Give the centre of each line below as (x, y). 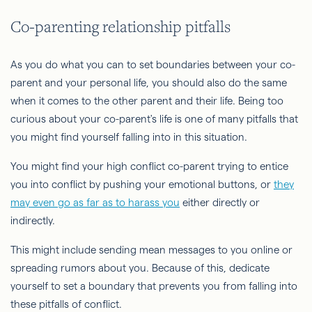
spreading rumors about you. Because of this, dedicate (140, 268)
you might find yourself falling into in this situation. (129, 137)
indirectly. (33, 221)
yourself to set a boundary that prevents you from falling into (154, 286)
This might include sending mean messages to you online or (151, 250)
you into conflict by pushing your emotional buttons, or (142, 185)
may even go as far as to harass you (95, 203)
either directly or (220, 203)
